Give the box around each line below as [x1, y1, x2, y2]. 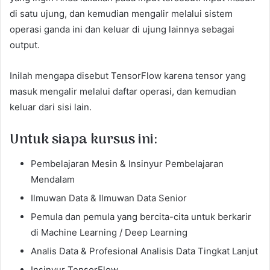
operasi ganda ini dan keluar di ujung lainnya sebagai [10, 23, 234, 35]
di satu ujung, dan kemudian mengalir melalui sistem [10, 7, 233, 19]
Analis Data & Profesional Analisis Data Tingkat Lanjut [31, 245, 258, 257]
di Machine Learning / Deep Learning [31, 227, 187, 238]
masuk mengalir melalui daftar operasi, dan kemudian [10, 85, 236, 97]
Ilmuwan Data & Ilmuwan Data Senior [31, 192, 187, 204]
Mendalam [31, 174, 75, 185]
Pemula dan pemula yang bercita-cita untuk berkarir [31, 211, 251, 222]
